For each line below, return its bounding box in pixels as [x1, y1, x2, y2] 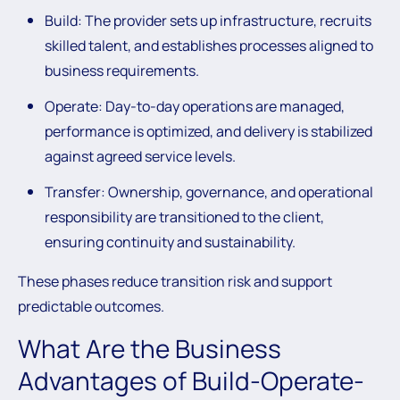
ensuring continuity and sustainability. [45, 232, 296, 252]
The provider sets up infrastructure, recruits [82, 11, 371, 30]
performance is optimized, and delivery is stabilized [45, 121, 372, 141]
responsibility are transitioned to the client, [45, 207, 324, 227]
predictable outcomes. [18, 296, 164, 316]
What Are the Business [18, 331, 281, 365]
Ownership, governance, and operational [105, 182, 373, 202]
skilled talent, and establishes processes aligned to [45, 36, 373, 55]
